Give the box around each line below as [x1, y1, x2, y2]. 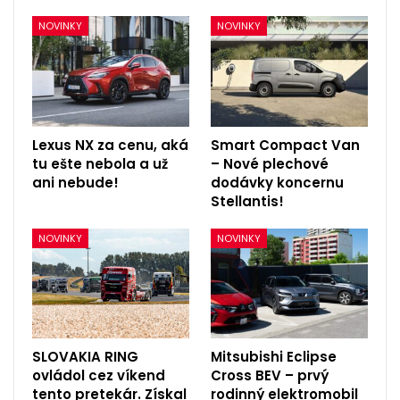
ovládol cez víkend [32, 365, 165, 385]
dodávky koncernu [211, 172, 344, 192]
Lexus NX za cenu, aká [32, 135, 188, 154]
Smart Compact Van [211, 135, 360, 154]
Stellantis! [211, 191, 284, 211]
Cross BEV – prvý [211, 365, 329, 385]
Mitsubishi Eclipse [211, 346, 337, 366]
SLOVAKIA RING [32, 346, 138, 366]
